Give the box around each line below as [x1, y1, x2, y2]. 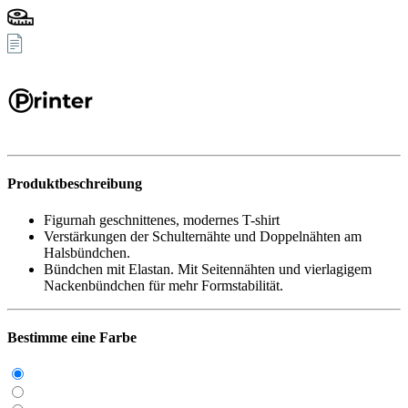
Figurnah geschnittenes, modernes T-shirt [44, 211, 280, 228]
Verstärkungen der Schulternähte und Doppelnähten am [44, 228, 362, 244]
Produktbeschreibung [7, 176, 142, 192]
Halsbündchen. [44, 244, 130, 260]
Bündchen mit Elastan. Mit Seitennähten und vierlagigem [44, 260, 372, 277]
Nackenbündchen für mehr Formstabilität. [44, 277, 283, 293]
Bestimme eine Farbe [7, 330, 137, 345]
